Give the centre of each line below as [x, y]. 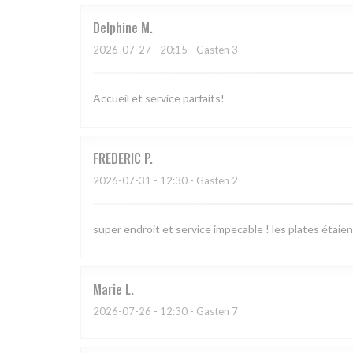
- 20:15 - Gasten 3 [195, 50]
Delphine [115, 28]
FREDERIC [117, 159]
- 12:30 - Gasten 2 [195, 181]
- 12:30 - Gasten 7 [195, 312]
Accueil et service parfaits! [159, 98]
